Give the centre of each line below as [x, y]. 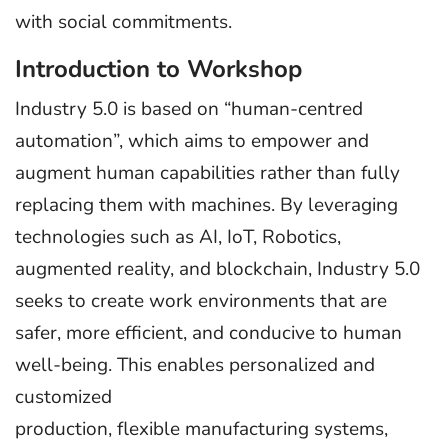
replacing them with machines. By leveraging [206, 204]
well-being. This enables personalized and [195, 364]
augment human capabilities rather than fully [207, 172]
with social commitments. [123, 22]
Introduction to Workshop [158, 68]
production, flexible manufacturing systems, [201, 428]
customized [63, 396]
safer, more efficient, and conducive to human [208, 332]
